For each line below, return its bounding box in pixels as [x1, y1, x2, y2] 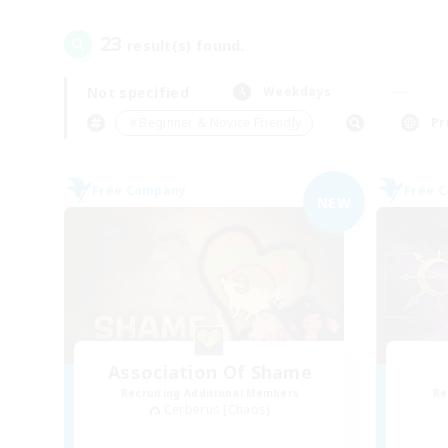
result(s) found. [122, 36, 245, 55]
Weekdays [262, 83, 332, 100]
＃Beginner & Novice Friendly [127, 114, 302, 131]
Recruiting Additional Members [120, 386, 300, 400]
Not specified [87, 82, 189, 102]
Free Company [92, 182, 187, 199]
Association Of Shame [108, 360, 312, 384]
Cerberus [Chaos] [163, 401, 271, 418]
